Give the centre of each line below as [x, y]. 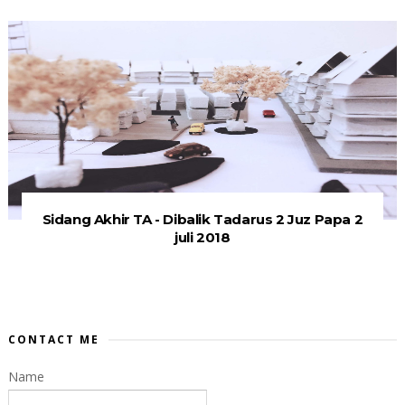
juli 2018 [202, 237]
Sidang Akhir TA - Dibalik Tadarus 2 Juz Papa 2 [202, 219]
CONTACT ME [53, 339]
